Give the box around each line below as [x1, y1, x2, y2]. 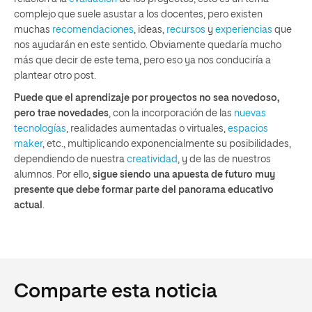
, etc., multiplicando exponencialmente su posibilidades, [42, 139, 291, 149]
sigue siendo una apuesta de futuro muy [93, 169, 275, 180]
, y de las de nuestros [178, 154, 271, 164]
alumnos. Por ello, [14, 169, 93, 180]
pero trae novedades [14, 108, 109, 118]
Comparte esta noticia [14, 281, 217, 302]
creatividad [127, 154, 178, 164]
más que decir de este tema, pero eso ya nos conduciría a [14, 55, 271, 65]
